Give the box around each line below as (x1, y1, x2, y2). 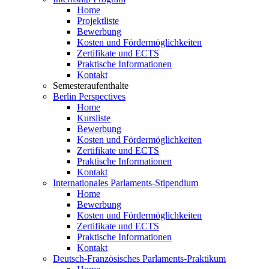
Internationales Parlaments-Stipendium (53, 178, 198, 188)
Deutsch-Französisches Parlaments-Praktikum (53, 253, 226, 264)
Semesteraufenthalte (53, 80, 128, 91)
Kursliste (77, 113, 110, 123)
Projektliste (77, 16, 119, 26)
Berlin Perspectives (53, 91, 125, 101)
